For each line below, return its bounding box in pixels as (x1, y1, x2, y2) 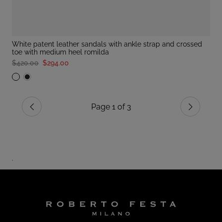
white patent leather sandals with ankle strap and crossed (12, 40, 19, 49)
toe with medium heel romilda (12, 48, 109, 56)
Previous (31, 107, 57, 114)
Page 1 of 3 (91, 102, 131, 111)
